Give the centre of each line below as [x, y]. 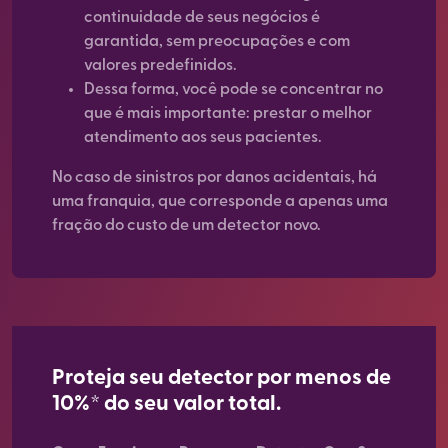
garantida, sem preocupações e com [217, 42]
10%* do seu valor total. [166, 404]
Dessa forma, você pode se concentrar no [233, 90]
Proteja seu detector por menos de [221, 378]
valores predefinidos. [160, 66]
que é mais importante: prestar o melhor [228, 114]
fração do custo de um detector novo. [186, 226]
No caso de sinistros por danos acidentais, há [214, 178]
